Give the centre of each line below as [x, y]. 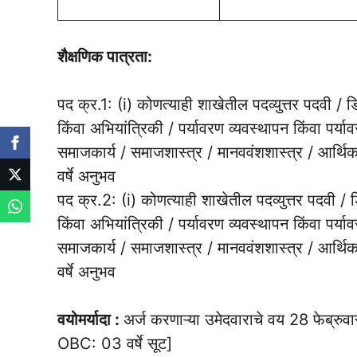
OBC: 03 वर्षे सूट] [115, 344]
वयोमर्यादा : [90, 320]
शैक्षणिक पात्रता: [105, 57]
